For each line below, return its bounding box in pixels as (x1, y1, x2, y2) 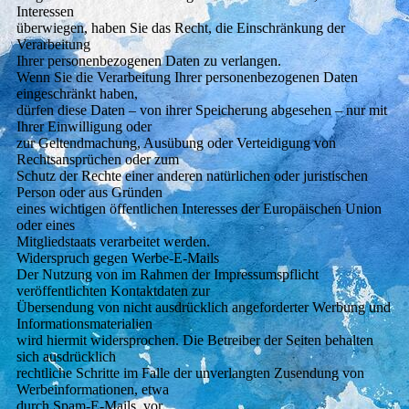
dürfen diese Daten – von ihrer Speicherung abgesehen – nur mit (16, 102, 387, 119)
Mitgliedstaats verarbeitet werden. (16, 234, 210, 250)
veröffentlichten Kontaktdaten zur (16, 283, 210, 299)
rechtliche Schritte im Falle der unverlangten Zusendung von (16, 365, 364, 382)
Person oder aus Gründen (16, 184, 163, 201)
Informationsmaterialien (16, 316, 152, 332)
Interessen (16, 4, 74, 20)
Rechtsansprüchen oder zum (16, 152, 179, 168)
